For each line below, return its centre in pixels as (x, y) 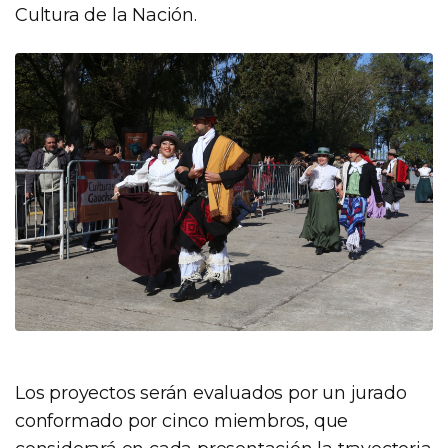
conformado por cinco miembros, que (182, 421)
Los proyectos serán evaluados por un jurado (211, 393)
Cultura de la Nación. (106, 14)
